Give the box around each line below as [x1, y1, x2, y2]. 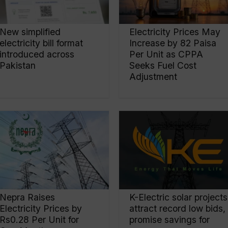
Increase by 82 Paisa [129, 38, 217, 49]
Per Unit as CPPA [129, 49, 204, 60]
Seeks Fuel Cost [129, 60, 197, 71]
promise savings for [129, 214, 210, 225]
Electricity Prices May [129, 26, 221, 38]
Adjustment [129, 71, 178, 82]
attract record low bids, [129, 203, 226, 214]
